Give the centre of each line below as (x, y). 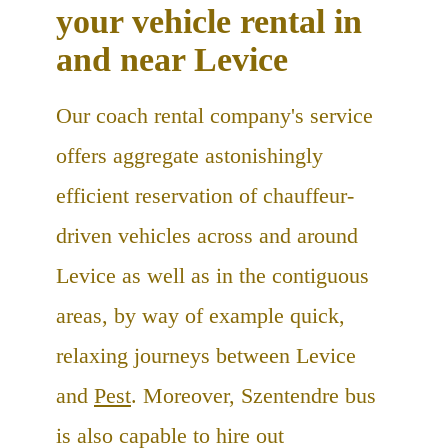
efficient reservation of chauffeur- (205, 195)
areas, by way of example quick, (200, 315)
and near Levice (172, 59)
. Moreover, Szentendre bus (253, 395)
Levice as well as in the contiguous (212, 275)
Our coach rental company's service (214, 115)
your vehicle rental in (209, 21)
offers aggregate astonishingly (189, 155)
